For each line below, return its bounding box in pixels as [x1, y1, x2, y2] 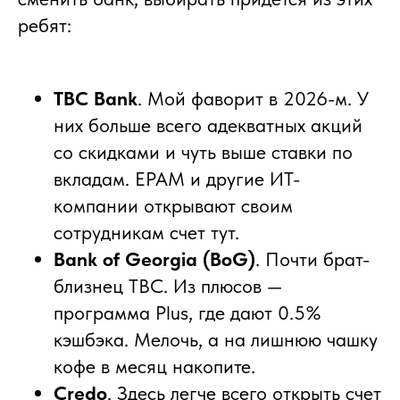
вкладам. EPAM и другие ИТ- [54, 166, 300, 190]
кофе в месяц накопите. [54, 354, 255, 378]
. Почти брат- [255, 246, 370, 271]
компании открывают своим [54, 193, 293, 217]
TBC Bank [54, 86, 137, 110]
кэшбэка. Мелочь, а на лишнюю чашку [54, 327, 378, 351]
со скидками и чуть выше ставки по [54, 139, 353, 163]
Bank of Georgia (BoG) [54, 246, 255, 271]
